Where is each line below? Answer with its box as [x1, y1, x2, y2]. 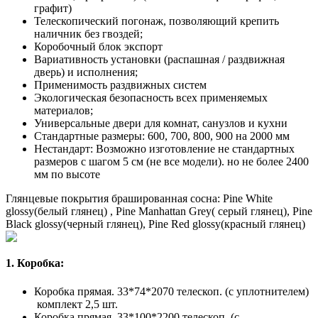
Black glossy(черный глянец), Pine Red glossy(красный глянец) [6, 218, 308, 231]
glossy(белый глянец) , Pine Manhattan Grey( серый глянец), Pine [6, 205, 312, 218]
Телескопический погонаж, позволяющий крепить [34, 15, 279, 28]
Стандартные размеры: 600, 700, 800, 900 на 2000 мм [34, 130, 290, 143]
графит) [34, 2, 72, 15]
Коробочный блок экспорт [34, 40, 163, 53]
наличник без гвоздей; [34, 28, 143, 40]
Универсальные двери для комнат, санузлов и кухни [34, 117, 287, 130]
